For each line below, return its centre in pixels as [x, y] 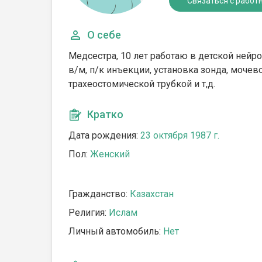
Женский [110, 154]
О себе [104, 35]
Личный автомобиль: [116, 231]
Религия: [89, 213]
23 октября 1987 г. [180, 135]
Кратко [105, 114]
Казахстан [152, 194]
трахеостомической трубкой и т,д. [142, 84]
